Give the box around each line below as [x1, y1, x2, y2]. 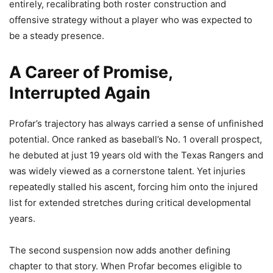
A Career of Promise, [9, 62, 172, 83]
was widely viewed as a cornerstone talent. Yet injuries [9, 165, 246, 177]
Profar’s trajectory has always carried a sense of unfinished [9, 118, 263, 130]
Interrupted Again [9, 83, 151, 104]
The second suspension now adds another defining [9, 244, 230, 257]
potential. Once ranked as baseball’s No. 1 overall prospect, [9, 133, 262, 146]
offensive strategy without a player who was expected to [9, 14, 252, 26]
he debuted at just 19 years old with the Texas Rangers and [9, 149, 263, 161]
